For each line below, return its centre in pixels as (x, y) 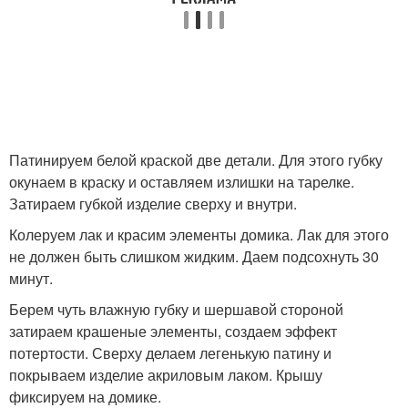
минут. (31, 278)
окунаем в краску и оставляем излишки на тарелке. (182, 182)
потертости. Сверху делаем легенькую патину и (170, 353)
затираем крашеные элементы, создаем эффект (173, 331)
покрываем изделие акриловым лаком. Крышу (166, 375)
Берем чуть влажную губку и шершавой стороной (176, 309)
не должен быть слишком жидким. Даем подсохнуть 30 (194, 256)
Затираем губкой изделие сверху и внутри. (153, 204)
